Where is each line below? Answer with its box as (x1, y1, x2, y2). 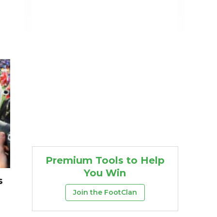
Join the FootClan (73, 188, 137, 197)
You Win (84, 167, 126, 179)
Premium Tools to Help (45, 155, 165, 166)
